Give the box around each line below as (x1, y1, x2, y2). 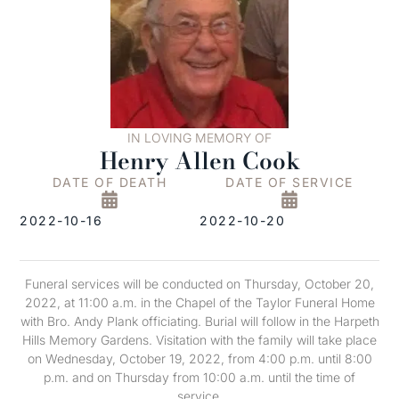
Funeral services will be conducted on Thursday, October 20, (25, 276, 374, 291)
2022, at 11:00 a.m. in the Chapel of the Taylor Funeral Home (24, 295, 375, 310)
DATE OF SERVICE (225, 175, 354, 190)
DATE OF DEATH (52, 175, 167, 190)
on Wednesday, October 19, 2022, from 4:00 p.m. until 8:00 (27, 351, 372, 366)
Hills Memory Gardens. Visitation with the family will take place (22, 332, 377, 347)
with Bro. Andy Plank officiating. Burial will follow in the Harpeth (20, 313, 379, 329)
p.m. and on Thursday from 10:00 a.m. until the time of (44, 370, 355, 385)
